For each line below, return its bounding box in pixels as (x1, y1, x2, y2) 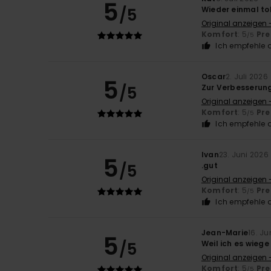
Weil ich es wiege (201, 238, 269, 249)
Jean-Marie (201, 227, 249, 238)
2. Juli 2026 (226, 71, 268, 82)
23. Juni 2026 (218, 149, 269, 160)
